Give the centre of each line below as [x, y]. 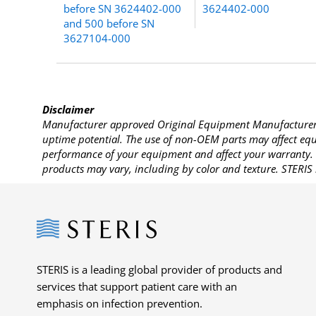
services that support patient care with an [137, 286]
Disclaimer [68, 109]
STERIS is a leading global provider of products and [159, 269]
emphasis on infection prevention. [120, 303]
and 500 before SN [109, 23]
